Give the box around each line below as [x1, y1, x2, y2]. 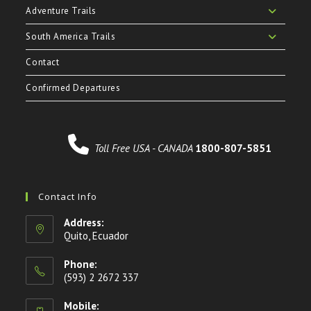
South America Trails [26, 30, 116, 42]
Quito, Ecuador [64, 228, 129, 242]
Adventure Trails [26, 4, 97, 17]
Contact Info [38, 190, 98, 203]
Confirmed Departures [26, 81, 121, 94]
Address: [64, 215, 105, 229]
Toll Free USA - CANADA [94, 141, 195, 155]
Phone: [64, 257, 98, 271]
